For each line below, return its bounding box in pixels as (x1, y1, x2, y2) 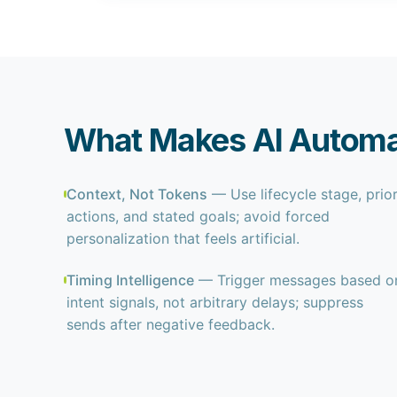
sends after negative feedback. (66, 315, 276, 333)
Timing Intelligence (66, 271, 195, 289)
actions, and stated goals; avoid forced (66, 207, 331, 225)
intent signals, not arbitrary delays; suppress (66, 293, 364, 311)
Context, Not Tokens (66, 185, 208, 203)
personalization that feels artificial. (66, 230, 300, 247)
